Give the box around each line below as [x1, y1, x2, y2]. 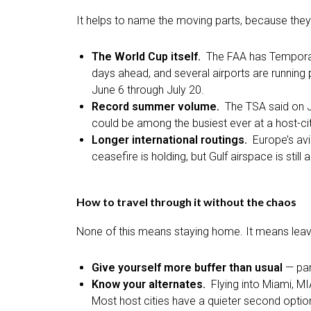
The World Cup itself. [92, 49, 206, 63]
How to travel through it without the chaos [76, 194, 296, 208]
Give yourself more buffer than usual [92, 260, 283, 274]
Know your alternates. [92, 277, 211, 291]
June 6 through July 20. [92, 83, 204, 96]
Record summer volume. [92, 99, 225, 113]
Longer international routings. [92, 133, 253, 146]
